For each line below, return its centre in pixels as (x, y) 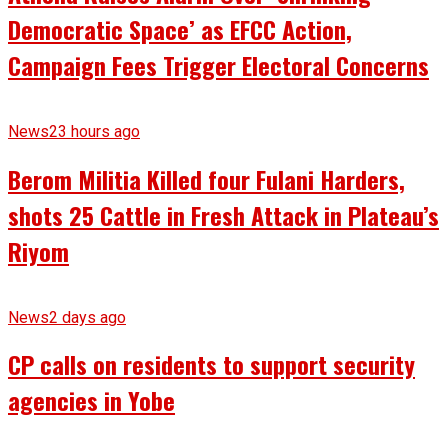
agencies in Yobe (91, 400)
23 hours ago (94, 131)
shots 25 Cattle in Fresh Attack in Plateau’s (223, 214)
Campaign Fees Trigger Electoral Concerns (218, 64)
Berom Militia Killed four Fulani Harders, (206, 178)
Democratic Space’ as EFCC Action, (180, 28)
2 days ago (87, 317)
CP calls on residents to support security (211, 364)
